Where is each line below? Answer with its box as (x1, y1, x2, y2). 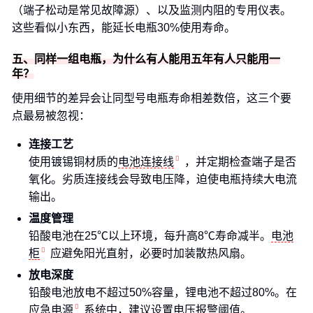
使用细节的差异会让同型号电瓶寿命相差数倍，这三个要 (12, 92, 291, 104)
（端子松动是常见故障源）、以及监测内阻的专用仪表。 (12, 4, 291, 16)
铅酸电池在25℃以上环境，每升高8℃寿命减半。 (29, 230, 271, 242)
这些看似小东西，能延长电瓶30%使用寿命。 (12, 22, 235, 34)
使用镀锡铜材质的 (29, 156, 118, 168)
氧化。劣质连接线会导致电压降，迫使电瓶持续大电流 (29, 173, 297, 185)
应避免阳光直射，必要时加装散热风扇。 (50, 247, 252, 259)
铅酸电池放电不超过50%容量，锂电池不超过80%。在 (29, 286, 297, 298)
